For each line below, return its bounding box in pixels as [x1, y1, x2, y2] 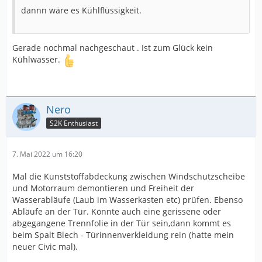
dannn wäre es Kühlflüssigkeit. [21, 5, 142, 16]
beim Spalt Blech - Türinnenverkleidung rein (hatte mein [12, 229, 234, 241]
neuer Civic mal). [12, 241, 78, 253]
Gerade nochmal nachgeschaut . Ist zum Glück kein [12, 42, 213, 54]
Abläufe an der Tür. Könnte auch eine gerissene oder [12, 206, 221, 218]
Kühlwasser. [12, 54, 63, 65]
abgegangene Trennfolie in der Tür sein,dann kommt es [12, 218, 231, 229]
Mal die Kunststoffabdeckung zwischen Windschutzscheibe [12, 171, 245, 182]
